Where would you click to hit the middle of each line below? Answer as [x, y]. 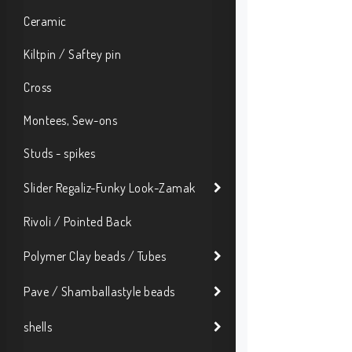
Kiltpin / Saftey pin [72, 54]
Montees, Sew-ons [70, 120]
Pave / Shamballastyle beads [99, 291]
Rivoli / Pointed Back [78, 222]
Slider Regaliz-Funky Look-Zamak [110, 187]
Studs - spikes [59, 153]
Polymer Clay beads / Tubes [95, 256]
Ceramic [45, 21]
